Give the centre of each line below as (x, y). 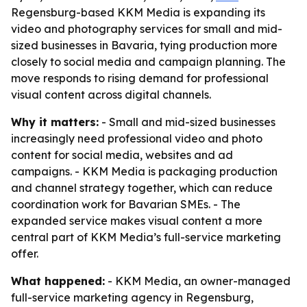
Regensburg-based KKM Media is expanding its (138, 12)
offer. (25, 254)
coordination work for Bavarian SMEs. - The (126, 204)
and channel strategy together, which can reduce (142, 188)
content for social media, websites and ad (122, 155)
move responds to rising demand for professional (140, 78)
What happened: (58, 281)
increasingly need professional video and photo (137, 138)
